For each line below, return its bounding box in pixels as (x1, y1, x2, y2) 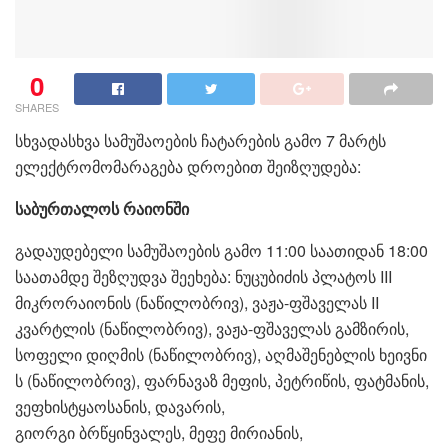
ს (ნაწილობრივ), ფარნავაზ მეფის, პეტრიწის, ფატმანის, (15, 368, 429, 392)
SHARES (15, 98, 59, 115)
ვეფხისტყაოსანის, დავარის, (15, 394, 229, 418)
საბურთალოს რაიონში (15, 196, 189, 220)
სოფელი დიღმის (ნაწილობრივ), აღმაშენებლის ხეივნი (15, 342, 427, 366)
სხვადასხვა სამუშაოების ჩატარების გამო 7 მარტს (15, 128, 386, 152)
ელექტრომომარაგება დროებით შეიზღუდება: (15, 154, 361, 178)
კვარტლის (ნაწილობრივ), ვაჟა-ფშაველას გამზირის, (15, 316, 409, 340)
